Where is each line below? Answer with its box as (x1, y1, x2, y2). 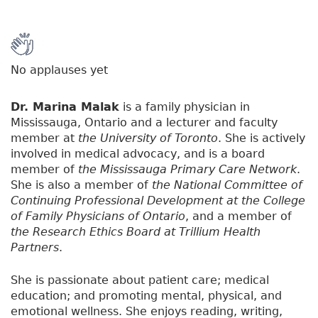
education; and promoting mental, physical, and (11, 288, 282, 302)
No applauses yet (11, 62, 108, 77)
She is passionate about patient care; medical (11, 273, 269, 287)
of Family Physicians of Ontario (11, 209, 185, 223)
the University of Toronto (78, 131, 218, 145)
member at (11, 131, 78, 145)
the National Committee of (152, 177, 302, 192)
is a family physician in (119, 99, 250, 114)
